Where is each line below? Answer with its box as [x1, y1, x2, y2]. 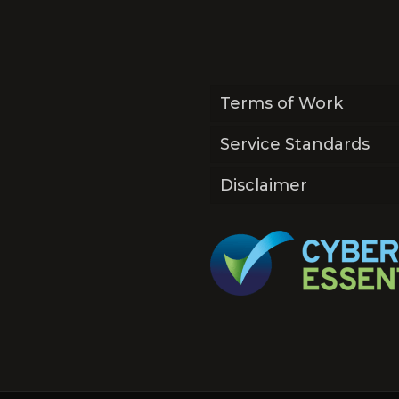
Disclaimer [220, 175, 307, 195]
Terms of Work [220, 94, 343, 113]
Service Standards [220, 134, 370, 154]
